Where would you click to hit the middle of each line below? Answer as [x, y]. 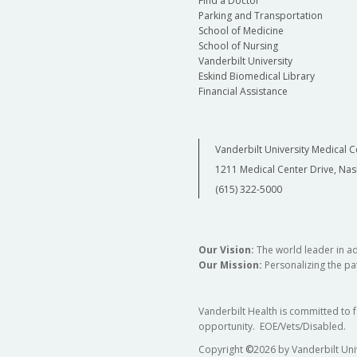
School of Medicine [241, 31]
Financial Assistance [243, 92]
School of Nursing [238, 46]
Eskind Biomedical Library [256, 76]
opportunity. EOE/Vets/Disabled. [272, 327]
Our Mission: [231, 265]
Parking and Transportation [260, 16]
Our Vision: [226, 250]
